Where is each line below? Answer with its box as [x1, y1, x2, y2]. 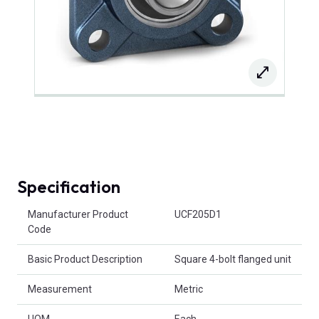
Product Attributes [16, 201, 100, 213]
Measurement [28, 283, 92, 296]
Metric [174, 283, 203, 296]
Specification [17, 176, 120, 198]
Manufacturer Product [28, 209, 128, 221]
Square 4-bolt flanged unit [174, 253, 291, 266]
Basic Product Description [28, 253, 142, 266]
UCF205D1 [174, 209, 221, 221]
